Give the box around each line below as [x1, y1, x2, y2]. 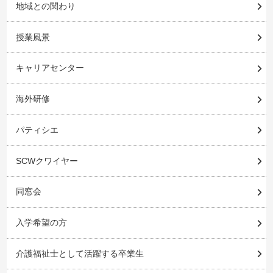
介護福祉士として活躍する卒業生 [15, 248, 144, 258]
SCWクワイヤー [15, 155, 78, 166]
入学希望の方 [15, 218, 67, 228]
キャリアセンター [15, 63, 84, 73]
